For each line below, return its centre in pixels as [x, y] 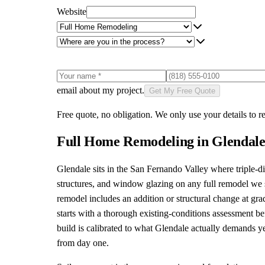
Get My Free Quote [182, 91]
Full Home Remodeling [125, 141]
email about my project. [101, 90]
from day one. [83, 243]
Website [72, 11]
